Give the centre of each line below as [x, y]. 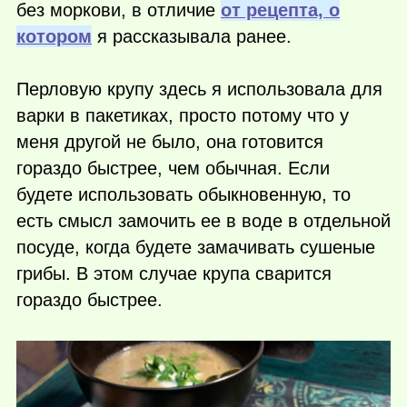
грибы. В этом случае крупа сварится [174, 274]
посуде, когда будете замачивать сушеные [196, 248]
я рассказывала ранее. [192, 36]
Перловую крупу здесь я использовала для [199, 89]
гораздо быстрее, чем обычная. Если [173, 169]
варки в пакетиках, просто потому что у [183, 116]
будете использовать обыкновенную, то [184, 195]
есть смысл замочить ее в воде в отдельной [203, 221]
